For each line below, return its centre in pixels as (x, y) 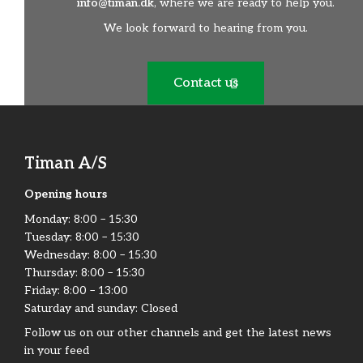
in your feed (57, 351)
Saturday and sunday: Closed (101, 308)
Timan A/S (66, 164)
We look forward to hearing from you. (206, 28)
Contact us (206, 83)
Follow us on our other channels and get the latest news (178, 333)
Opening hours (66, 194)
